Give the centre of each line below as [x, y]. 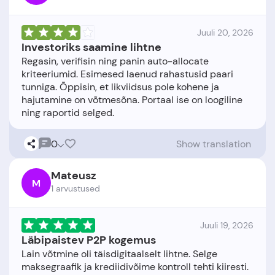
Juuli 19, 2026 [227, 225]
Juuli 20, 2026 [225, 33]
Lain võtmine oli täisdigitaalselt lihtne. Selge [119, 254]
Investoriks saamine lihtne [91, 47]
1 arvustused [76, 188]
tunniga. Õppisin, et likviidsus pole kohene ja [120, 87]
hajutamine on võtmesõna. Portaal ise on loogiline [132, 100]
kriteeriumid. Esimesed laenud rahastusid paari [127, 74]
